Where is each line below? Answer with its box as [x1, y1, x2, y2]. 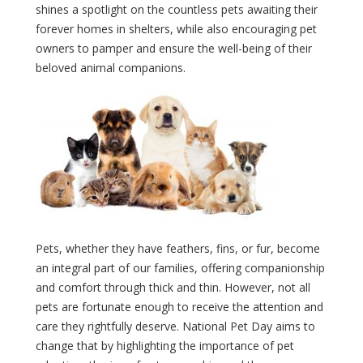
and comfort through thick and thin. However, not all [36, 279, 310, 295]
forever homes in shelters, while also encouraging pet [36, 20, 317, 36]
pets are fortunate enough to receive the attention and [36, 298, 323, 314]
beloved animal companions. [36, 59, 186, 75]
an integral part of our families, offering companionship [36, 259, 325, 275]
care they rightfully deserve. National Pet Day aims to [36, 318, 315, 334]
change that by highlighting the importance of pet [36, 337, 294, 353]
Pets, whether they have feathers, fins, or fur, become [36, 240, 320, 256]
